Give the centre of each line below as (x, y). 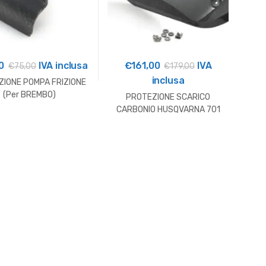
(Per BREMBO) (29, 94)
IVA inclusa (62, 66)
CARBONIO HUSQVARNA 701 (168, 109)
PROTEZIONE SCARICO (168, 97)
